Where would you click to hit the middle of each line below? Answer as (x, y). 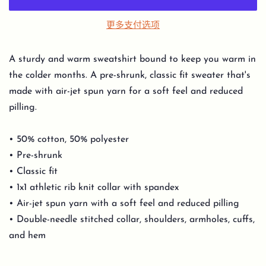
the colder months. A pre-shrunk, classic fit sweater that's (130, 75)
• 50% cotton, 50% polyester (69, 139)
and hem (27, 235)
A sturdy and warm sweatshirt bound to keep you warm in (132, 59)
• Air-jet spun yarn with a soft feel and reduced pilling (124, 203)
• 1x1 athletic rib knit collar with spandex (94, 187)
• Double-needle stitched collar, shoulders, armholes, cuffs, (132, 219)
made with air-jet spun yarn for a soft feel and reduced (126, 91)
